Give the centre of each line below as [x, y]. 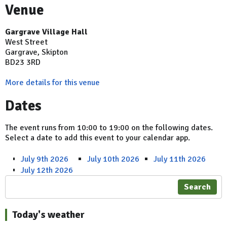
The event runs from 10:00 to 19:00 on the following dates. [109, 127]
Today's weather [48, 214]
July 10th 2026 [113, 159]
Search [197, 187]
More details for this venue [52, 82]
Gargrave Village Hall [46, 32]
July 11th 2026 [180, 159]
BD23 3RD [23, 62]
